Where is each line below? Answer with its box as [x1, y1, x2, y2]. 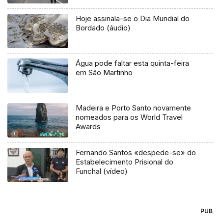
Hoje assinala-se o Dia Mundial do [76, 14, 190, 24]
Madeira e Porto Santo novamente [76, 103, 192, 113]
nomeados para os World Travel [76, 112, 183, 122]
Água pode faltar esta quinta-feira [76, 58, 190, 68]
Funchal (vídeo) [76, 166, 128, 176]
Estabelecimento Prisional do [76, 157, 174, 166]
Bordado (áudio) [76, 23, 131, 33]
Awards [76, 122, 101, 132]
